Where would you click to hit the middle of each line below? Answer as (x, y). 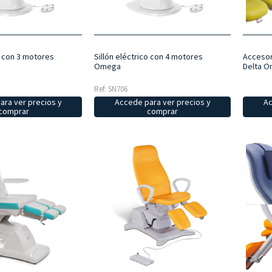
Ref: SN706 (110, 89)
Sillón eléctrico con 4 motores (148, 56)
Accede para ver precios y (162, 102)
